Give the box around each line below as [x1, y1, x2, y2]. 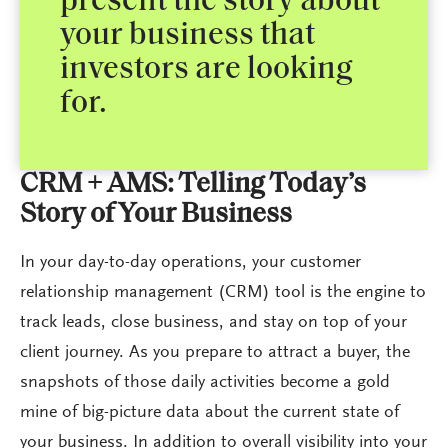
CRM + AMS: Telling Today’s [20, 170, 366, 199]
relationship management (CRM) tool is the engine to [20, 283, 426, 302]
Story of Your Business [20, 200, 292, 229]
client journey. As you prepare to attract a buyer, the [20, 343, 410, 362]
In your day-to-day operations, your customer [20, 253, 361, 272]
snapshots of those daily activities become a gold [20, 373, 390, 392]
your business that [60, 19, 315, 52]
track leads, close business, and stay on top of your [20, 313, 407, 332]
